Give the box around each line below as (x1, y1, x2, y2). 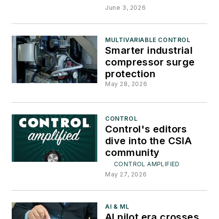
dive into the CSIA (105, 134, 192, 147)
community (105, 146, 160, 158)
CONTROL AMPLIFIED (114, 160, 180, 168)
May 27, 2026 (105, 170, 147, 178)
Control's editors (105, 123, 187, 135)
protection (105, 67, 155, 80)
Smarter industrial (105, 44, 193, 56)
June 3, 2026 (105, 3, 146, 11)
